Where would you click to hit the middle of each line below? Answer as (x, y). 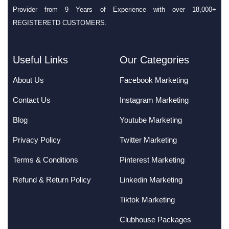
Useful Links (40, 60)
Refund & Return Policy (52, 180)
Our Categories (154, 60)
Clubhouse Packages (155, 220)
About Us (28, 80)
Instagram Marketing (154, 100)
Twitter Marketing (148, 140)
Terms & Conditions (45, 160)
